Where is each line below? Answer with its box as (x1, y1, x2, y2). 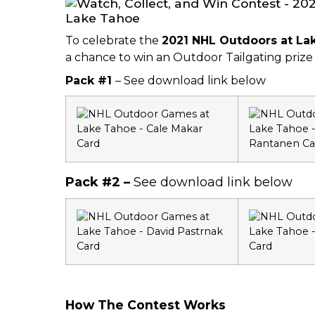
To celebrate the (65, 34, 162, 48)
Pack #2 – (65, 174, 134, 191)
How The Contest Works (65, 297, 226, 313)
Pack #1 (65, 74, 115, 88)
